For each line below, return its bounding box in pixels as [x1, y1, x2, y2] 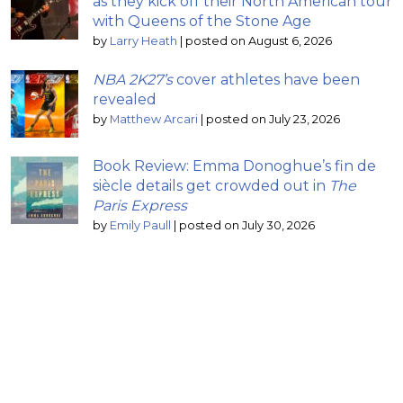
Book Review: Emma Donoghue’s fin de [93, 157, 376, 175]
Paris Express [93, 196, 187, 214]
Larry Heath [110, 33, 177, 48]
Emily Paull [110, 218, 171, 232]
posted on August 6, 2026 [185, 33, 332, 48]
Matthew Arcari [110, 112, 198, 126]
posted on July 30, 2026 [179, 218, 315, 232]
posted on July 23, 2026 [206, 112, 340, 126]
